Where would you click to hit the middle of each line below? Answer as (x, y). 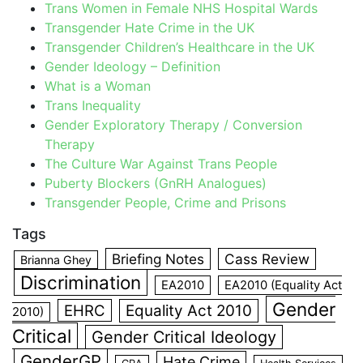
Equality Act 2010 (189, 311)
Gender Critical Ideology (184, 337)
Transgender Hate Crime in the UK (149, 28)
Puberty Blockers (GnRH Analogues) (156, 184)
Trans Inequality (93, 106)
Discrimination (81, 283)
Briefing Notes (158, 259)
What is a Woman (98, 86)
